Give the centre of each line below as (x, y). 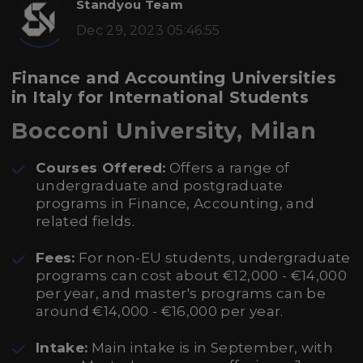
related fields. (85, 221)
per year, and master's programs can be (181, 293)
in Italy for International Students (160, 97)
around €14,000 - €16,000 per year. (160, 311)
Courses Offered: (101, 168)
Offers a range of (228, 168)
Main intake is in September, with (210, 348)
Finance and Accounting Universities (174, 78)
